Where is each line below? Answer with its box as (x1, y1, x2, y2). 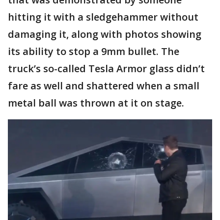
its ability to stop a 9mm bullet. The (8, 44, 179, 58)
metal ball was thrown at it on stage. (8, 96, 184, 110)
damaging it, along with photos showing (8, 27, 201, 41)
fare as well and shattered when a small (8, 79, 199, 92)
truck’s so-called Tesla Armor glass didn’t (8, 61, 205, 75)
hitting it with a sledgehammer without (8, 10, 198, 24)
